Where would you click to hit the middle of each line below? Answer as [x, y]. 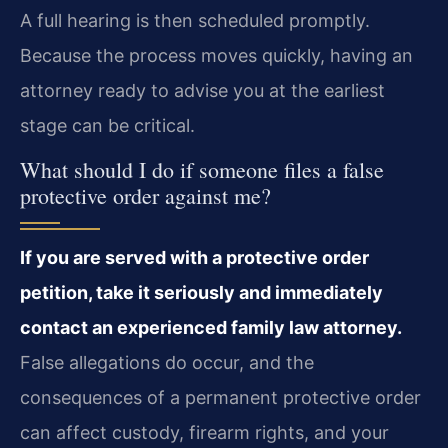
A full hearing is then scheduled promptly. [195, 20]
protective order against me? [145, 196]
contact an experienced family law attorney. [211, 328]
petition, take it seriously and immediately [201, 293]
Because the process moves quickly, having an [216, 55]
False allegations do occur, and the [167, 363]
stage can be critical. [107, 125]
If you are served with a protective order [194, 258]
